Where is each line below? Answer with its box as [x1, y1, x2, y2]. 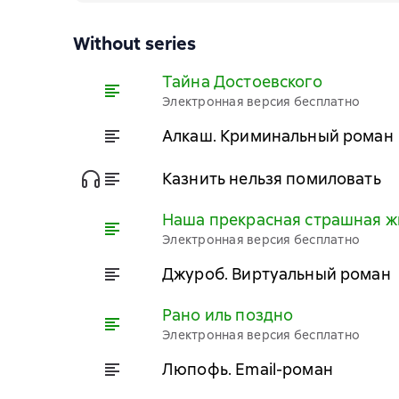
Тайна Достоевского [162, 71, 322, 92]
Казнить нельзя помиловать [162, 167, 381, 189]
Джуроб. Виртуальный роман [162, 263, 391, 284]
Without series [73, 32, 196, 55]
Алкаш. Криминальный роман [162, 125, 394, 146]
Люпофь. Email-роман [162, 358, 333, 379]
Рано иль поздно [162, 305, 294, 325]
